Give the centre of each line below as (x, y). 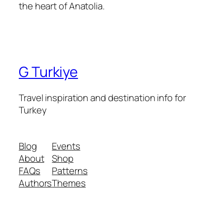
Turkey (33, 110)
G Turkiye (49, 72)
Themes (69, 183)
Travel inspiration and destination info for (102, 97)
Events (66, 146)
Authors (36, 183)
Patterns (70, 171)
